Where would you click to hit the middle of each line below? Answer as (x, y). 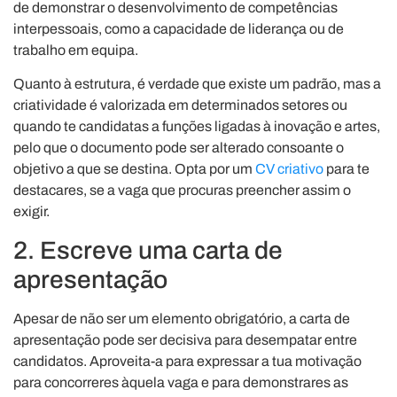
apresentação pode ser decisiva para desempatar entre (185, 339)
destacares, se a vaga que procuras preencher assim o (182, 191)
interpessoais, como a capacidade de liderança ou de (179, 28)
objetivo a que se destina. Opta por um (134, 169)
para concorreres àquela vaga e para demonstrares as (181, 382)
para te (346, 169)
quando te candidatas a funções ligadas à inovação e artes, (197, 127)
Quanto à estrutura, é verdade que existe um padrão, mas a (197, 84)
